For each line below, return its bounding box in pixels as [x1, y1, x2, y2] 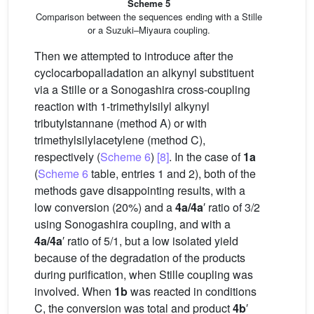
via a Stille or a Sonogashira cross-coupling [34, 81, 250, 98]
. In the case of [169, 149, 243, 165]
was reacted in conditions [128, 283, 257, 300]
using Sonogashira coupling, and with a [34, 216, 231, 233]
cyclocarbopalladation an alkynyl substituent [34, 64, 254, 81]
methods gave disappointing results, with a [34, 182, 245, 199]
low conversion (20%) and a [34, 199, 175, 216]
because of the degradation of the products [34, 250, 245, 266]
